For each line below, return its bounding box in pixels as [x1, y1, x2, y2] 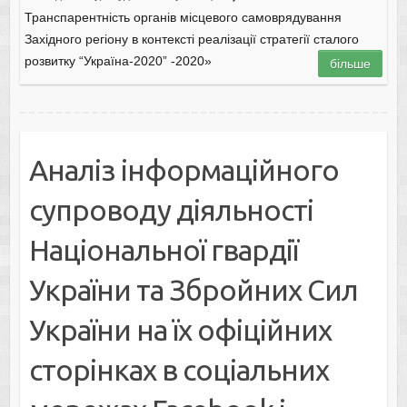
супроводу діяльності [28, 194, 313, 227]
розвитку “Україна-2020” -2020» [24, 54, 212, 69]
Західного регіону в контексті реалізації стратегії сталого [24, 32, 359, 47]
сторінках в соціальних [28, 353, 329, 387]
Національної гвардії [28, 233, 298, 267]
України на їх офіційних [28, 313, 332, 347]
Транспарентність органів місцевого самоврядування [24, 10, 342, 25]
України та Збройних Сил [28, 273, 358, 307]
